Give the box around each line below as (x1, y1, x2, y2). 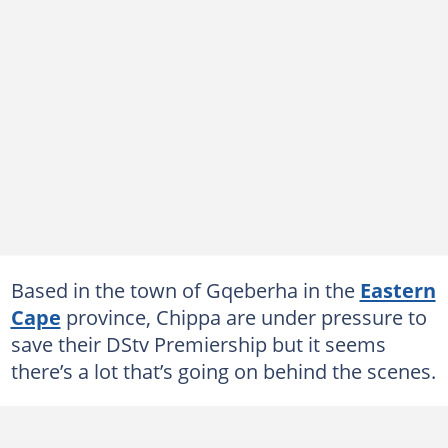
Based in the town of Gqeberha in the (10, 275, 360, 304)
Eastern (359, 275, 436, 304)
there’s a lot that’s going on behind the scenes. (10, 356, 436, 385)
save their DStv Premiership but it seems (10, 329, 386, 358)
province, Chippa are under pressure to (60, 302, 427, 331)
